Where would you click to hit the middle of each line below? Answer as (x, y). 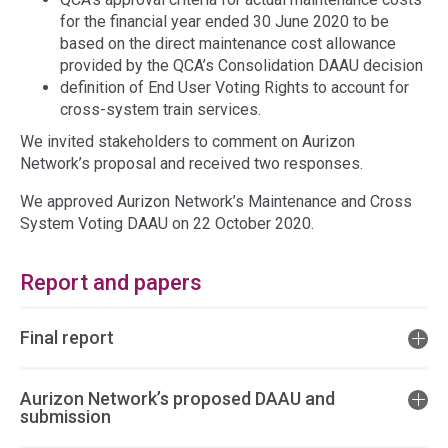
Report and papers (111, 282)
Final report (67, 337)
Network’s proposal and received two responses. (191, 163)
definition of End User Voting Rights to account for (234, 87)
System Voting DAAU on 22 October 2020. (167, 223)
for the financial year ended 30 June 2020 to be (224, 21)
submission (65, 416)
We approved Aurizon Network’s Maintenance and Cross (216, 201)
